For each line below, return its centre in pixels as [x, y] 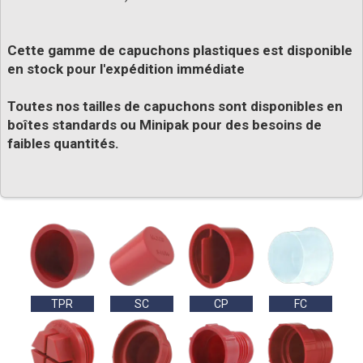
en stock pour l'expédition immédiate [126, 69]
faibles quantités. [63, 144]
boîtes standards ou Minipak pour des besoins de [164, 125]
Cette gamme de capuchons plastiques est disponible [180, 51]
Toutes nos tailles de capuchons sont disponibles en [175, 107]
